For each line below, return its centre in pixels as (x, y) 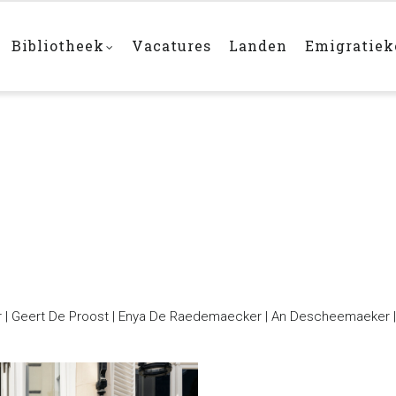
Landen (258, 46)
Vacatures (171, 46)
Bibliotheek (58, 46)
